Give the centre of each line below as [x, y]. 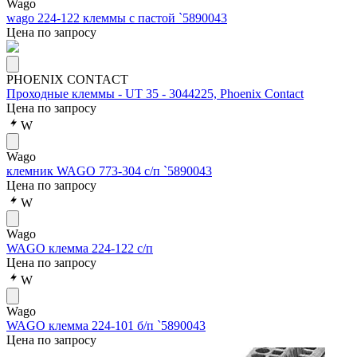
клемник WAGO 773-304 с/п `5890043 [109, 171]
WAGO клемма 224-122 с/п [80, 248]
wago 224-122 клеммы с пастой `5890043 [117, 18]
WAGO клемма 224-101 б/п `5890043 [106, 325]
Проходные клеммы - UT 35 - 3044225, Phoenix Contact [155, 93]
